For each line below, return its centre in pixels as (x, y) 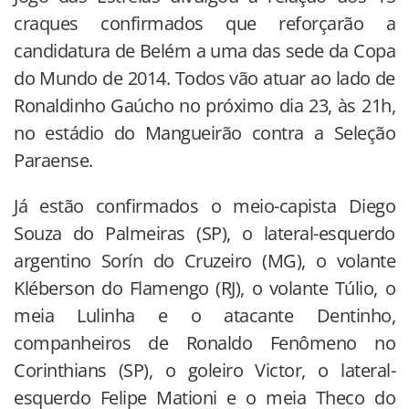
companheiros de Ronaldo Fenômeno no (204, 343)
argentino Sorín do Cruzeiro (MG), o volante (204, 261)
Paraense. (53, 161)
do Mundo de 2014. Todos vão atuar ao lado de (204, 79)
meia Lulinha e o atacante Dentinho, (204, 316)
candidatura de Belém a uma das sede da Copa (204, 51)
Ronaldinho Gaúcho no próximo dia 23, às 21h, (204, 106)
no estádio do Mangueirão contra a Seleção (204, 133)
